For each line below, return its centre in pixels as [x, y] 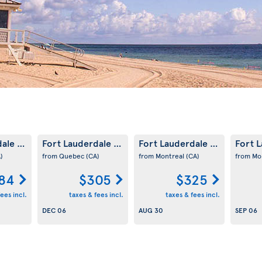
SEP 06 [246, 210]
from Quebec [64, 156]
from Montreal [162, 156]
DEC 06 [54, 210]
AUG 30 [151, 210]
